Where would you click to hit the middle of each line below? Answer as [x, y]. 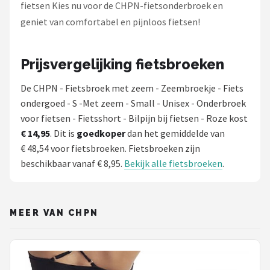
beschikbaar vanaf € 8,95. [72, 163]
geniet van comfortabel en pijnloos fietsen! [110, 21]
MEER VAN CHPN [54, 212]
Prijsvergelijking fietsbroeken [122, 64]
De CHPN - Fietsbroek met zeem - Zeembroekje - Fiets [132, 88]
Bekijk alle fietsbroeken [173, 163]
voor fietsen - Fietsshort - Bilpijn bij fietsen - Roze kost [134, 118]
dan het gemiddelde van [175, 133]
